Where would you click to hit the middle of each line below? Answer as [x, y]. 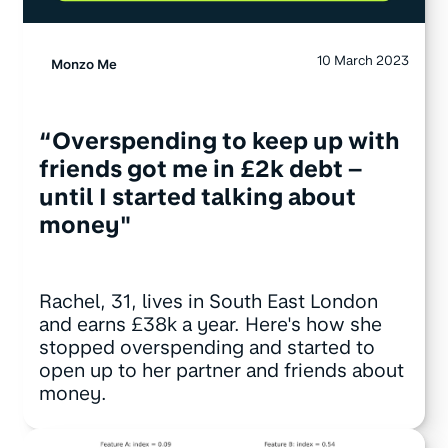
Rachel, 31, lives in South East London [208, 301]
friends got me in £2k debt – [200, 169]
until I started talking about [197, 197]
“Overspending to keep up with [219, 141]
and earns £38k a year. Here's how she [210, 324]
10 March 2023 [363, 59]
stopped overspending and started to [206, 347]
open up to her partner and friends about [221, 370]
